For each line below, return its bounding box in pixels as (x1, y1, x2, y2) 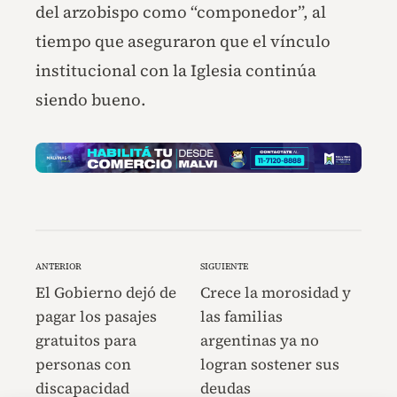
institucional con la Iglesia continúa (35, 58, 316, 82)
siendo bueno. (35, 88, 146, 111)
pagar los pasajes (35, 306, 157, 328)
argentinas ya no (199, 330, 319, 352)
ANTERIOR (35, 261, 82, 273)
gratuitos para (35, 330, 136, 352)
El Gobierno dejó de (35, 282, 176, 304)
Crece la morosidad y (199, 282, 351, 304)
